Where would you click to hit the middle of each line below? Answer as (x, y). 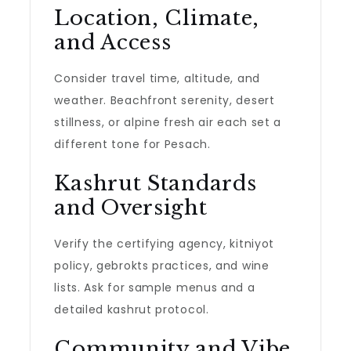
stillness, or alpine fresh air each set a (168, 122)
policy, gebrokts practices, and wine (162, 266)
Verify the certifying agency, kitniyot (165, 244)
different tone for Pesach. (132, 144)
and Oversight (131, 208)
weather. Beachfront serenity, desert (165, 100)
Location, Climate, (157, 18)
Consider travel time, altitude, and (157, 78)
